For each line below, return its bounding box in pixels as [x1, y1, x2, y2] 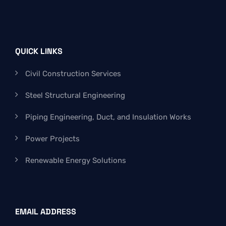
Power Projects [25, 134, 80, 144]
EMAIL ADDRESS [15, 206, 76, 217]
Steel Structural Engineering [25, 91, 125, 100]
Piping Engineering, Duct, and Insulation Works [25, 112, 191, 122]
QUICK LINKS [15, 46, 63, 57]
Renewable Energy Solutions [25, 156, 126, 165]
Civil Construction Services [25, 69, 121, 79]
